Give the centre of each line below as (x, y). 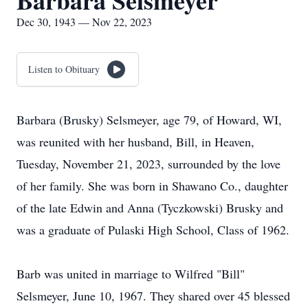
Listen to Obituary (64, 69)
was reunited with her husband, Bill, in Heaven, (135, 142)
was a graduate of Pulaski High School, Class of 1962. (153, 230)
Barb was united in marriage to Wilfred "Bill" (131, 274)
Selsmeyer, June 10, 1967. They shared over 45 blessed (153, 296)
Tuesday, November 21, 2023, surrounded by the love (148, 164)
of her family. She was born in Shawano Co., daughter (152, 186)
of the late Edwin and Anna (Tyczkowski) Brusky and (150, 208)
